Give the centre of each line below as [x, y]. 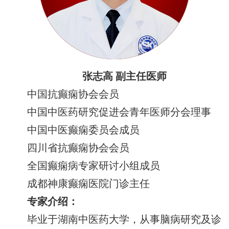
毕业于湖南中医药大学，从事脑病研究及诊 [124, 220]
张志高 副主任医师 [125, 77]
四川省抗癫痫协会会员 [78, 148]
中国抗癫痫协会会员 [73, 95]
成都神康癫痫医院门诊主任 [89, 184]
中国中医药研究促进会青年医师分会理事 [119, 112]
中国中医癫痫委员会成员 [84, 130]
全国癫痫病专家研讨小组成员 [94, 166]
